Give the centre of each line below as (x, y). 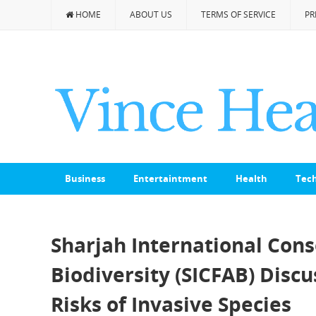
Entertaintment (170, 178)
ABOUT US (151, 14)
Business (85, 178)
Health (251, 178)
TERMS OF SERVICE (238, 14)
